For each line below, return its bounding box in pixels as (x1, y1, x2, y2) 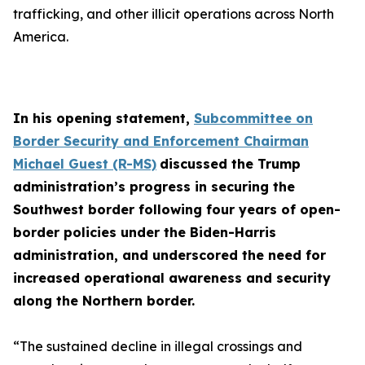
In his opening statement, (13, 110, 194, 126)
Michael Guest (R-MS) (13, 156, 156, 172)
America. (13, 29, 75, 45)
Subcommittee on (194, 110, 313, 126)
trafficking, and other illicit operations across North (13, 6, 334, 22)
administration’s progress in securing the (13, 178, 295, 195)
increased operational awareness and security (13, 270, 331, 286)
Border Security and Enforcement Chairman (13, 133, 309, 149)
